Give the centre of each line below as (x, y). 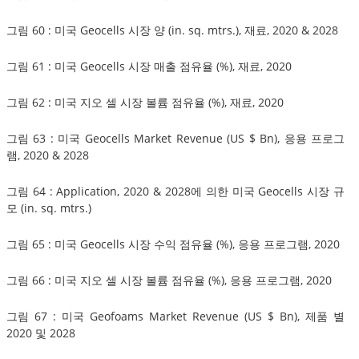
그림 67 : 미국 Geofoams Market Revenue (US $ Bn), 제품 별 (175, 316)
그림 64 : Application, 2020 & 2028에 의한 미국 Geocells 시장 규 (175, 191)
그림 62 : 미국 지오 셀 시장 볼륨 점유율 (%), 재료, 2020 (145, 102)
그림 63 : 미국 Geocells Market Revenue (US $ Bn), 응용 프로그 (175, 138)
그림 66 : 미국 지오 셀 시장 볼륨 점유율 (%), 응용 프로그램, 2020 (169, 280)
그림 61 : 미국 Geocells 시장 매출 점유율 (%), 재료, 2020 (149, 66)
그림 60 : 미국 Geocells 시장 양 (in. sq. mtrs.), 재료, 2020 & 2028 (172, 30)
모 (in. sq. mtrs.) (49, 208)
